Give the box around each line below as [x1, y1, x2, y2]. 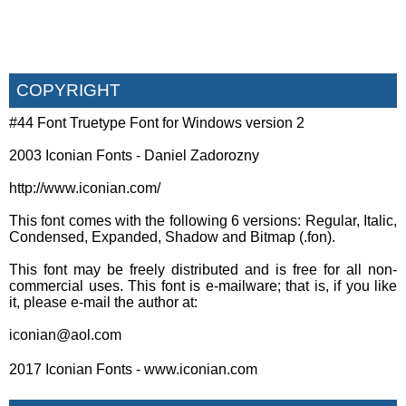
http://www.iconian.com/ [9, 179, 160, 196]
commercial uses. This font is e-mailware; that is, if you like [9, 277, 397, 294]
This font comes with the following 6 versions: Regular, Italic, [9, 212, 397, 228]
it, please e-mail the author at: [9, 294, 198, 310]
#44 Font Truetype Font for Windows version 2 [9, 114, 304, 130]
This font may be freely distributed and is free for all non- [9, 261, 397, 277]
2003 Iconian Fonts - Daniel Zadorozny [9, 147, 259, 163]
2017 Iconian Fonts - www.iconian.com [9, 361, 257, 377]
